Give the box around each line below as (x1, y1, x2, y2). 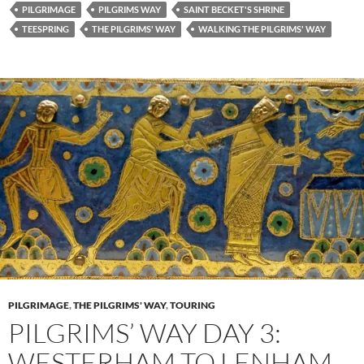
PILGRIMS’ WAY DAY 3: (8, 315, 281, 349)
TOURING (170, 298, 215, 311)
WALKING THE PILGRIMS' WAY (198, 23, 326, 34)
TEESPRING (22, 23, 69, 34)
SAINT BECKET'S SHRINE (184, 3, 284, 15)
